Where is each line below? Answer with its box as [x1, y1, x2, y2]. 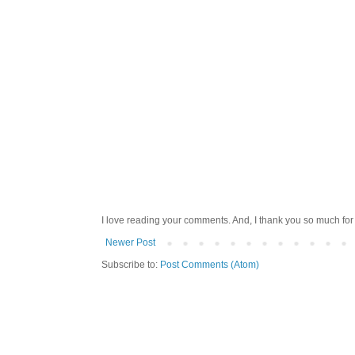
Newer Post [105, 237, 155, 249]
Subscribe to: [101, 259, 160, 271]
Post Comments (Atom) [159, 259, 259, 271]
